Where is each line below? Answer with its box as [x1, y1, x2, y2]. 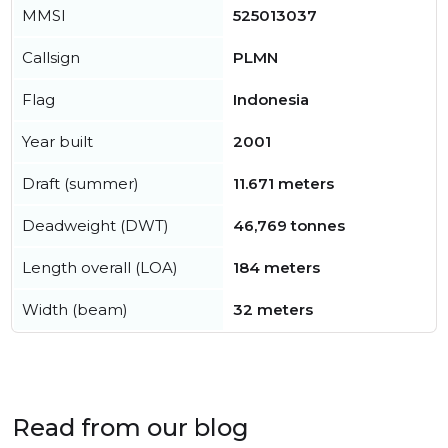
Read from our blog [12, 413, 249, 442]
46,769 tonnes [233, 216, 345, 235]
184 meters [233, 258, 320, 277]
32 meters [233, 300, 313, 319]
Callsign [22, 48, 80, 67]
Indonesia [233, 90, 309, 109]
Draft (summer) [22, 174, 139, 193]
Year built [22, 132, 93, 151]
